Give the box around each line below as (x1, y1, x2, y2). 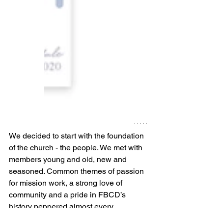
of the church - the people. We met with (9, 143, 144, 153)
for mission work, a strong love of (9, 178, 124, 188)
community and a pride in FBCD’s (9, 190, 128, 200)
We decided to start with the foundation (9, 131, 146, 141)
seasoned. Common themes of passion (9, 166, 146, 176)
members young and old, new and (9, 155, 129, 165)
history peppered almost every (9, 202, 115, 212)
